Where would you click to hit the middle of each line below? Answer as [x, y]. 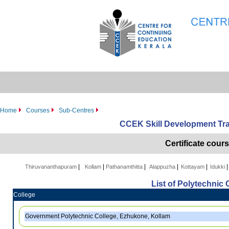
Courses [38, 110]
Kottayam [193, 167]
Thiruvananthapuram [52, 167]
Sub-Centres [76, 110]
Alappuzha [163, 167]
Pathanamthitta [125, 167]
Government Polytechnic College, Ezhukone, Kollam [98, 216]
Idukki [218, 167]
